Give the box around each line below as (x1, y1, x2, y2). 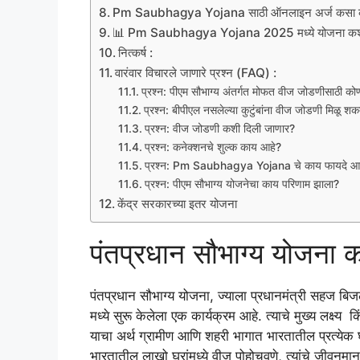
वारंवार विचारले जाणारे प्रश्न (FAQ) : (115, 65, 277, 81)
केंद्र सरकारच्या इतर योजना (117, 196, 238, 212)
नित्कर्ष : (118, 45, 153, 61)
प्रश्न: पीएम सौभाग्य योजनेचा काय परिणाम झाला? (144, 178, 339, 191)
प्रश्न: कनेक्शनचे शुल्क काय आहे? (144, 141, 281, 154)
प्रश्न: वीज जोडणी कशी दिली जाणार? (144, 122, 295, 136)
